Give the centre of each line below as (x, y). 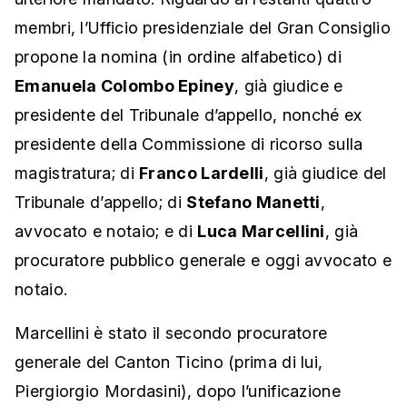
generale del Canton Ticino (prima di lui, (169, 362)
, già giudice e (288, 86)
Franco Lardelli (202, 174)
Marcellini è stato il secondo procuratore (171, 333)
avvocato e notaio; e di (106, 232)
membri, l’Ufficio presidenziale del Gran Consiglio (203, 28)
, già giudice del (325, 174)
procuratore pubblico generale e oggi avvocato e (203, 261)
